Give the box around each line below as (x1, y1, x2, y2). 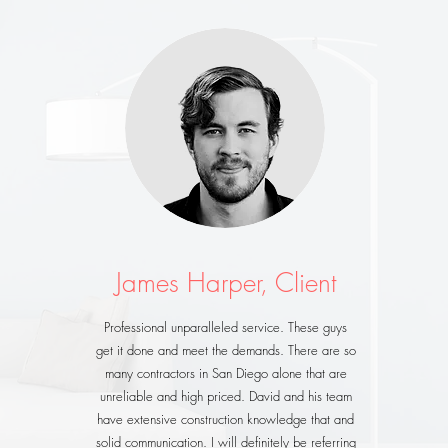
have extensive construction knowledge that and (97, 410, 355, 428)
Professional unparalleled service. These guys (104, 318, 348, 336)
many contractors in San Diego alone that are (104, 364, 347, 382)
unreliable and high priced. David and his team (99, 387, 352, 405)
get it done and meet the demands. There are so (95, 341, 356, 359)
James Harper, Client (115, 266, 336, 300)
